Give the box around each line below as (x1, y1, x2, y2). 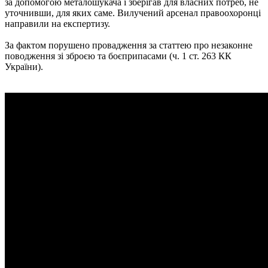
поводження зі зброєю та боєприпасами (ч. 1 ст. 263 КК (5, 50, 232, 61)
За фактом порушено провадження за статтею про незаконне (5, 39, 252, 50)
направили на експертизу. (5, 18, 110, 29)
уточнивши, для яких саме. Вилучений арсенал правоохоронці (5, 7, 261, 18)
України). (5, 61, 43, 72)
